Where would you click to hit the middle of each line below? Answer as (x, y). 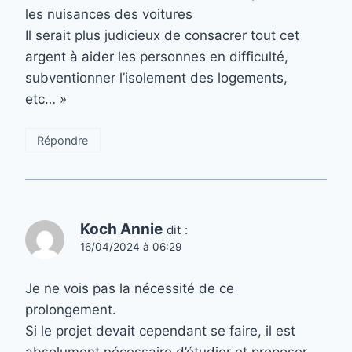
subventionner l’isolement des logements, (156, 77)
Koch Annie (121, 229)
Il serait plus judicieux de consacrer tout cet (162, 35)
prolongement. (71, 309)
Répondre (63, 140)
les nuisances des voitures (109, 14)
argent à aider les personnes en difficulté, (157, 56)
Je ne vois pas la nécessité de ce (130, 288)
